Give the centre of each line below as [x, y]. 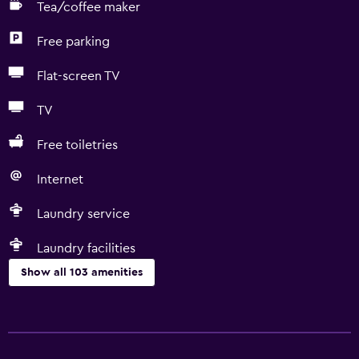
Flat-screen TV [79, 76]
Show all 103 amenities [82, 272]
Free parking [73, 42]
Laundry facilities [86, 248]
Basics [26, 309]
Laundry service [83, 214]
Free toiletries [77, 145]
